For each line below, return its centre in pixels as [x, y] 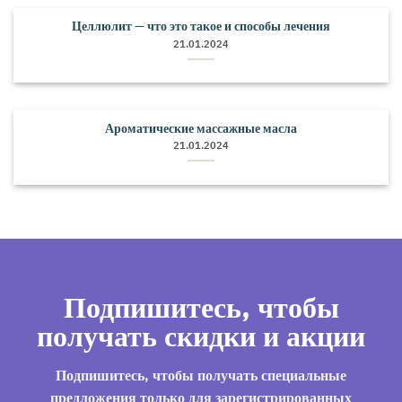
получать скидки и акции [201, 336]
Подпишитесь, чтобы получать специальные [201, 376]
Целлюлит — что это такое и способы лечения [201, 26]
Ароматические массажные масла [201, 128]
